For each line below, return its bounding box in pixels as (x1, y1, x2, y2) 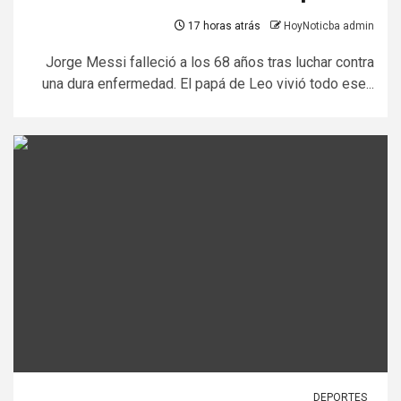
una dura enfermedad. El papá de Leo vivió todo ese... (42, 75, 374, 93)
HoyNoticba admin (284, 20, 374, 33)
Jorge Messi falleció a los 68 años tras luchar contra (46, 54, 374, 72)
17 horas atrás (185, 20, 260, 33)
